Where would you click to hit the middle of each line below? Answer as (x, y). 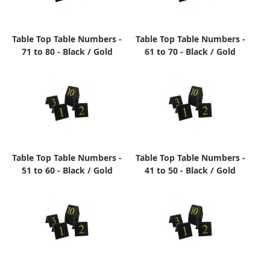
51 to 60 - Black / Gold (67, 171)
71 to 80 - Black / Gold (67, 52)
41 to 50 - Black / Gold (190, 171)
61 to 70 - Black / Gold (190, 52)
